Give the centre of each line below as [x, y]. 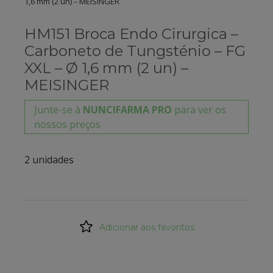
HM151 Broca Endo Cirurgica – [131, 34]
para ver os [199, 109]
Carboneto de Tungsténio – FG [135, 51]
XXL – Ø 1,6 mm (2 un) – [106, 68]
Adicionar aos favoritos [147, 227]
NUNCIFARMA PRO [127, 109]
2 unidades [49, 159]
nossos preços [67, 124]
